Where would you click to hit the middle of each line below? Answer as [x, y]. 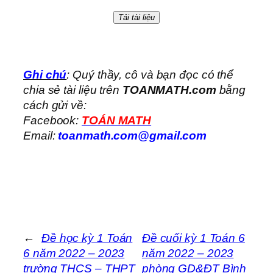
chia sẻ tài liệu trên [73, 90]
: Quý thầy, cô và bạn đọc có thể [150, 74]
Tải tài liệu [136, 17]
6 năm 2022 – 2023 [74, 253]
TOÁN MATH [117, 120]
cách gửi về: [55, 105]
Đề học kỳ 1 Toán [87, 238]
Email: [41, 135]
